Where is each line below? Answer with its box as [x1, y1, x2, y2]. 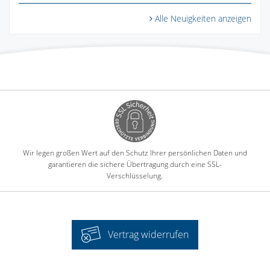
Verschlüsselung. [107, 171, 163, 181]
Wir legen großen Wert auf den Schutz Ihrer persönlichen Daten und [22, 148, 247, 159]
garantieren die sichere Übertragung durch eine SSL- [48, 159, 222, 170]
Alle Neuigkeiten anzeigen [155, 13, 251, 25]
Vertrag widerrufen [108, 228, 189, 242]
